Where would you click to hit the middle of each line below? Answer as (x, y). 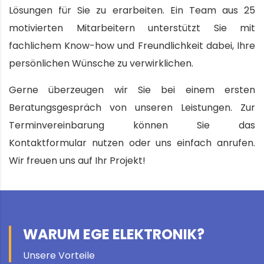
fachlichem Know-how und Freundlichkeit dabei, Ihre (132, 45)
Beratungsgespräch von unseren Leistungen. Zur (132, 107)
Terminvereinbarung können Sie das (132, 125)
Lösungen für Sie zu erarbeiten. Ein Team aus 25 (132, 10)
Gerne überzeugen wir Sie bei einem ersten (132, 90)
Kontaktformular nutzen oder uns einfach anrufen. (132, 143)
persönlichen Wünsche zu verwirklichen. (101, 63)
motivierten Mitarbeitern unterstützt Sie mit (132, 28)
